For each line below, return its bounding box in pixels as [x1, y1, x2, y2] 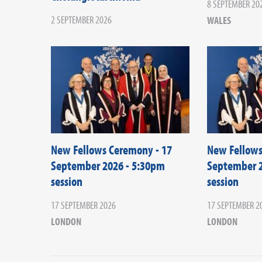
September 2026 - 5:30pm [51, 157, 165, 174]
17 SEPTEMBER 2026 [51, 198, 116, 212]
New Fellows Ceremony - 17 [51, 141, 172, 158]
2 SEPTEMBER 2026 [51, 13, 112, 27]
